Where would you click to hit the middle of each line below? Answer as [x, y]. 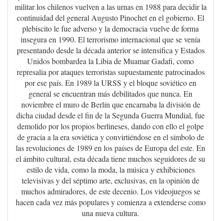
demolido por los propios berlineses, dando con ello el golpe [110, 126]
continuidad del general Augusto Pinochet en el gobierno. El [110, 18]
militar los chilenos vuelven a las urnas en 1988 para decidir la [110, 7]
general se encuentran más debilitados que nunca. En [110, 94]
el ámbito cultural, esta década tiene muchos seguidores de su [110, 159]
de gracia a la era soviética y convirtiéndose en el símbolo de [110, 137]
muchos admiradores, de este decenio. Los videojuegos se [110, 191]
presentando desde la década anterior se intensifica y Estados [110, 50]
